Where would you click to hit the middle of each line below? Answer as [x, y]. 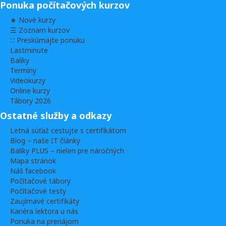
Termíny [23, 71]
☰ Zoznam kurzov [40, 30]
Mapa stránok [33, 161]
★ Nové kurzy [33, 20]
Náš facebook [33, 171]
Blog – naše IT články [45, 141]
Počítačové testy [38, 191]
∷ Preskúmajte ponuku [47, 40]
